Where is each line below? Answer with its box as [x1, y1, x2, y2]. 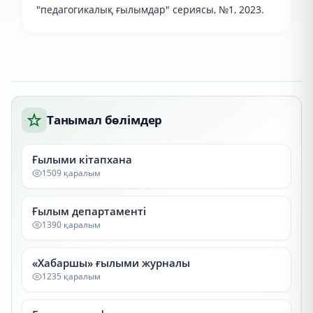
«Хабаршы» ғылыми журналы [32, 256, 190, 270]
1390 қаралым [42, 219, 101, 231]
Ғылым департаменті [32, 204, 146, 218]
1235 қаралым [42, 270, 101, 282]
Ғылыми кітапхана [32, 152, 132, 166]
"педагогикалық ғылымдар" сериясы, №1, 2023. [36, 3, 264, 16]
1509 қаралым [42, 167, 101, 179]
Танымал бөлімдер [47, 112, 163, 128]
